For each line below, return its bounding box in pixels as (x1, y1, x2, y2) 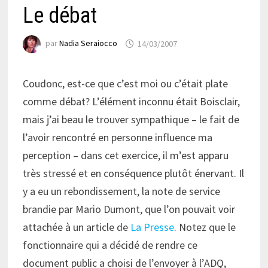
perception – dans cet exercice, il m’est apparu (22, 148, 229, 163)
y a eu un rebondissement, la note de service (22, 184, 220, 199)
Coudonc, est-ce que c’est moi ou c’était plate (22, 77, 228, 91)
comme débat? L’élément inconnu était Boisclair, (22, 95, 240, 109)
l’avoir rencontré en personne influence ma (22, 130, 212, 145)
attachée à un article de (22, 220, 130, 234)
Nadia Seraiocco (59, 38, 117, 49)
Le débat (22, 3, 97, 29)
